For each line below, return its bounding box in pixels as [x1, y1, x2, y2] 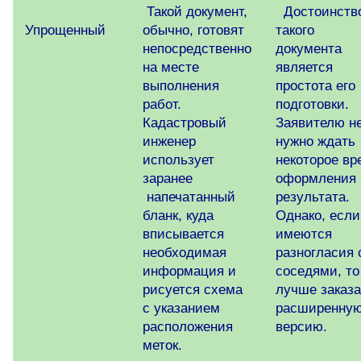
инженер [143, 134, 196, 150]
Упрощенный [25, 23, 106, 39]
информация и [143, 263, 236, 280]
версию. [276, 319, 343, 335]
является [276, 60, 333, 76]
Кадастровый [143, 115, 226, 131]
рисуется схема [143, 282, 243, 298]
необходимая [143, 245, 226, 261]
